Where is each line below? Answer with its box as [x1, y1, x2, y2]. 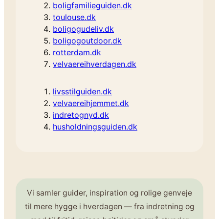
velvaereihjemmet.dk [53, 98, 129, 109]
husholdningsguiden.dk [53, 122, 137, 132]
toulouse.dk [53, 12, 96, 22]
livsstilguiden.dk [53, 87, 112, 97]
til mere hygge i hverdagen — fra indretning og [24, 202, 195, 212]
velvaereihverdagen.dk [53, 59, 136, 69]
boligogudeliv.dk [53, 24, 114, 34]
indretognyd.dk [53, 110, 109, 120]
